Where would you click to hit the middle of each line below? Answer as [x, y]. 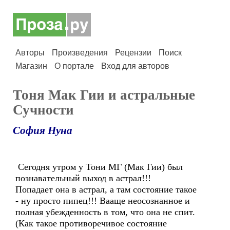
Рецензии [133, 53]
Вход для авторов [135, 66]
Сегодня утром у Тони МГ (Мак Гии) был [99, 167]
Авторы [30, 53]
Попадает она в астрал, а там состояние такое [106, 189]
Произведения [80, 53]
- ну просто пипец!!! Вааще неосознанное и [103, 201]
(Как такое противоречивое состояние [91, 223]
